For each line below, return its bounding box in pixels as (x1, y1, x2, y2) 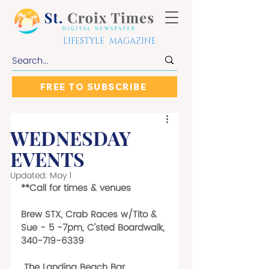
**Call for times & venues (21, 181, 131, 196)
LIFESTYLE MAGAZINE (63, 35, 156, 47)
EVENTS (10, 146, 85, 172)
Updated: (10, 169, 50, 183)
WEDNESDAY (10, 125, 131, 151)
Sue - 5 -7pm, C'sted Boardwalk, (21, 220, 168, 235)
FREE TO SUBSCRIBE (40, 81, 147, 92)
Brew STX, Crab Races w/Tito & (21, 207, 160, 222)
